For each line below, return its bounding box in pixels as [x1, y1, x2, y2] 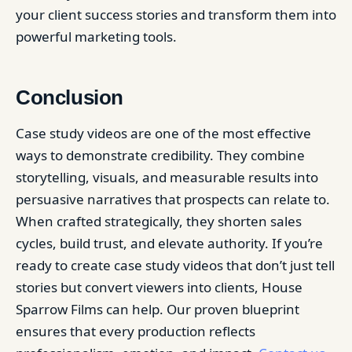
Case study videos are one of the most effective [16, 123, 311, 142]
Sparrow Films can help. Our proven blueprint [16, 299, 299, 318]
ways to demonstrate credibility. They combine [16, 145, 305, 164]
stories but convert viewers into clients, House [16, 277, 302, 296]
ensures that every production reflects [16, 321, 255, 340]
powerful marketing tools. [16, 27, 177, 46]
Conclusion [16, 85, 124, 109]
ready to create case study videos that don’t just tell [16, 255, 335, 274]
